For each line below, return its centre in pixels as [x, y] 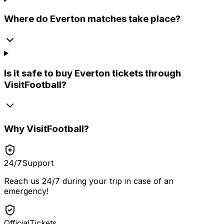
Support [38, 163]
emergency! [26, 191]
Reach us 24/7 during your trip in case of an [89, 181]
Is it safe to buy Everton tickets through [92, 73]
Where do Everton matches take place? [92, 19]
